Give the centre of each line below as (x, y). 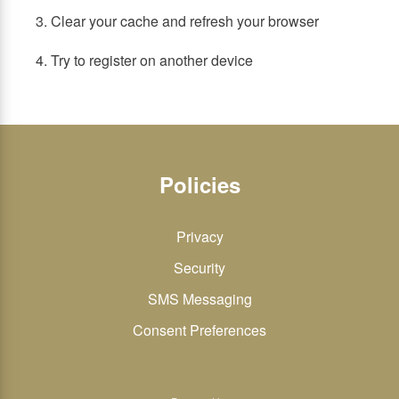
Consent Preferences (199, 330)
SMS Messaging (199, 299)
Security (199, 268)
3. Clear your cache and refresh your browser (177, 21)
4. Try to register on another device (144, 60)
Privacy (199, 236)
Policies (199, 184)
